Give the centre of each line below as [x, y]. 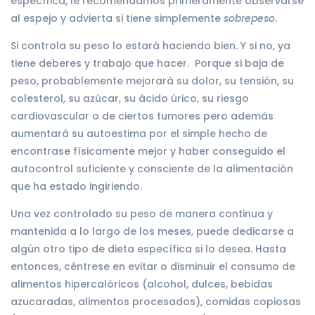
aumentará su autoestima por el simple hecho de [139, 133]
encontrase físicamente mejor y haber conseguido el [148, 151]
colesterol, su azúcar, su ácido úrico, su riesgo [130, 98]
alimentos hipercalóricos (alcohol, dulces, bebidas [142, 284]
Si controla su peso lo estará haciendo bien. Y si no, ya [150, 45]
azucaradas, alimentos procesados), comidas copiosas [156, 301]
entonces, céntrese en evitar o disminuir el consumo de [153, 266]
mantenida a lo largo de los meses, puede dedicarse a [152, 231]
